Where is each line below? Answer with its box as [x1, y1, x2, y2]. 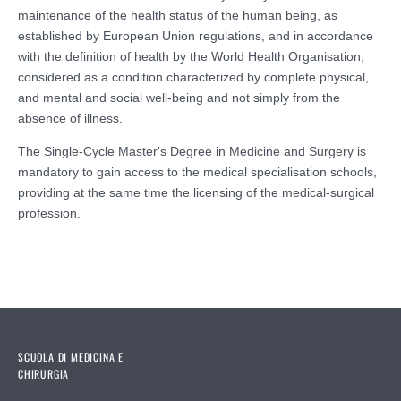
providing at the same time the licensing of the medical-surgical [18, 184, 374, 200]
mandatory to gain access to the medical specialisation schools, [18, 164, 377, 179]
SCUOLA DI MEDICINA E [18, 348, 124, 364]
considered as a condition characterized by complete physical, [18, 69, 369, 84]
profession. [18, 205, 81, 220]
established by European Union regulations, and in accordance [18, 28, 373, 43]
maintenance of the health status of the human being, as [18, 7, 337, 22]
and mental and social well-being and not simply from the [18, 90, 340, 105]
